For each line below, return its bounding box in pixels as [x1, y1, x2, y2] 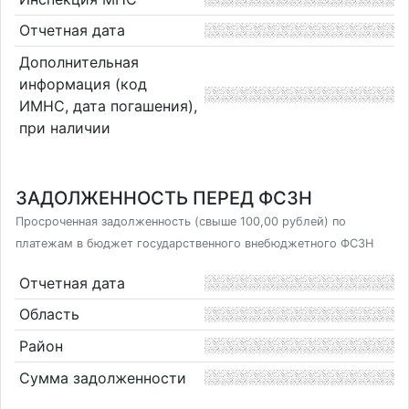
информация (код [18, 74, 147, 93]
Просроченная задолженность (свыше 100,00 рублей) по [16, 215, 346, 228]
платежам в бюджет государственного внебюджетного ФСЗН [16, 236, 373, 250]
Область [18, 305, 79, 324]
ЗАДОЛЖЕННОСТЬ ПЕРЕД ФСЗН [16, 187, 312, 209]
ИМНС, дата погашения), [18, 96, 197, 115]
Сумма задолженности [18, 368, 186, 387]
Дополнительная [18, 52, 139, 71]
